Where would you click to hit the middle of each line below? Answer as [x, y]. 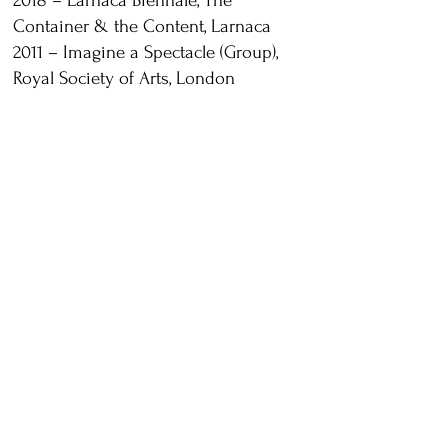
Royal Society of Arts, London [124, 78]
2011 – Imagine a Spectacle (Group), [145, 52]
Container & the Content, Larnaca [142, 26]
